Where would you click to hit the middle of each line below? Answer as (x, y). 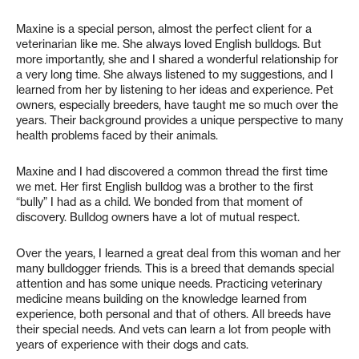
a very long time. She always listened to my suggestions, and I (175, 75)
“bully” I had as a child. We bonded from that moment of (159, 202)
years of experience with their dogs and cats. (132, 345)
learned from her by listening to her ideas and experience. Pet (175, 90)
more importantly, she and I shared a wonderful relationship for (177, 59)
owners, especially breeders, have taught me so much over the (177, 105)
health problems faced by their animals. (117, 135)
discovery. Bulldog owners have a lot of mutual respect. (158, 217)
